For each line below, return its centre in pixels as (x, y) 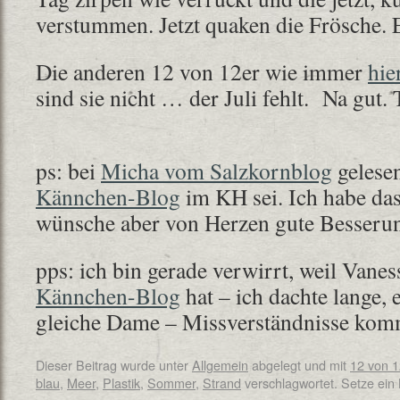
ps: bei (68, 171)
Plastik (121, 383)
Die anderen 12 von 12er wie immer (202, 71)
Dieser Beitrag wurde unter (114, 365)
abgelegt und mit (299, 365)
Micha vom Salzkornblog (217, 171)
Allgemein (220, 365)
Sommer (171, 383)
